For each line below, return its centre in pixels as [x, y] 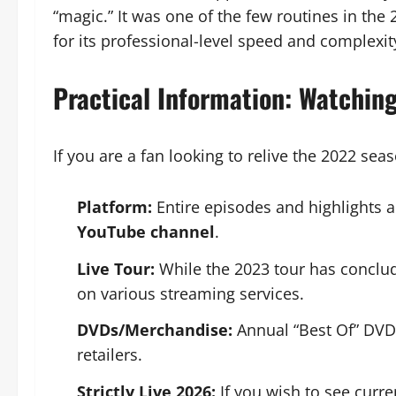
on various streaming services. [190, 293]
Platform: [114, 207]
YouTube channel [146, 232]
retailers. [110, 354]
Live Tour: [116, 268]
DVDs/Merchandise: [155, 330]
